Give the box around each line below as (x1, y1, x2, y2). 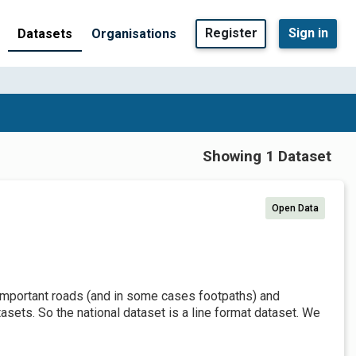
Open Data (272, 203, 319, 214)
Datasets (17, 25, 72, 41)
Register (204, 25, 257, 41)
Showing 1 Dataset (203, 146, 331, 165)
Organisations (91, 25, 176, 41)
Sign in (288, 25, 328, 41)
